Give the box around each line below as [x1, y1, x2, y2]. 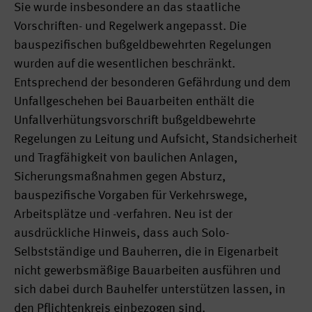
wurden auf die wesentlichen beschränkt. [14, 58, 235, 70]
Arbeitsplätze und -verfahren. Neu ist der [14, 208, 233, 221]
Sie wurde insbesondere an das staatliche [14, 1, 240, 14]
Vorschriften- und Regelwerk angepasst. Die [14, 20, 247, 33]
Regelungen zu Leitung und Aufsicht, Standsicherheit [14, 133, 297, 146]
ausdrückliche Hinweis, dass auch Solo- [14, 227, 229, 240]
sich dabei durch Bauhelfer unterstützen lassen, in [14, 283, 286, 296]
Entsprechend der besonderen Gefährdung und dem [14, 77, 291, 89]
